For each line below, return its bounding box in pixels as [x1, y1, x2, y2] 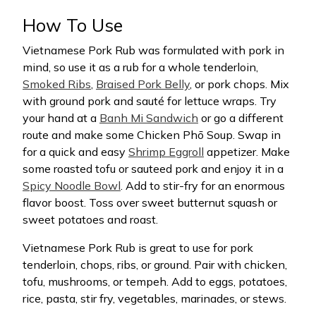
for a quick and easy [23, 145, 128, 159]
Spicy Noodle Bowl [23, 178, 121, 193]
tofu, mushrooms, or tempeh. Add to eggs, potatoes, [23, 274, 287, 288]
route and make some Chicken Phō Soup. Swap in [23, 128, 281, 142]
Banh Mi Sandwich [99, 111, 198, 125]
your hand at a [23, 111, 99, 125]
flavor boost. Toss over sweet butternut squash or [23, 195, 277, 209]
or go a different [198, 111, 284, 125]
